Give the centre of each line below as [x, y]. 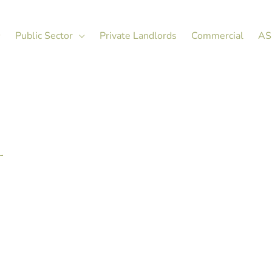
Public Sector [44, 36]
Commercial [217, 36]
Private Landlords [138, 36]
